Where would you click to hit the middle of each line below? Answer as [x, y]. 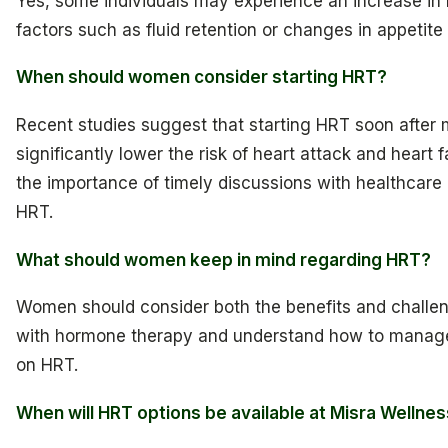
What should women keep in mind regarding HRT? [223, 259]
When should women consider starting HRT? [201, 77]
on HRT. [47, 365]
